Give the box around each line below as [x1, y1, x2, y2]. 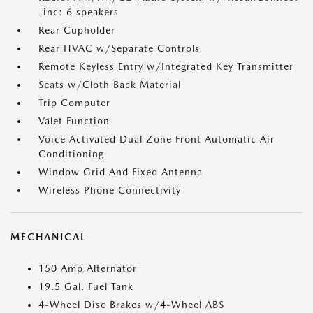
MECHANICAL [10, 231, 86, 242]
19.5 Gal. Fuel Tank [38, 281, 133, 292]
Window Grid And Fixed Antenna [38, 166, 203, 177]
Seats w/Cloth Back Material [38, 79, 181, 90]
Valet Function [38, 115, 110, 126]
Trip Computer [38, 97, 110, 108]
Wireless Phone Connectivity [38, 184, 181, 196]
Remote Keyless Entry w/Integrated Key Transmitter [38, 61, 293, 72]
